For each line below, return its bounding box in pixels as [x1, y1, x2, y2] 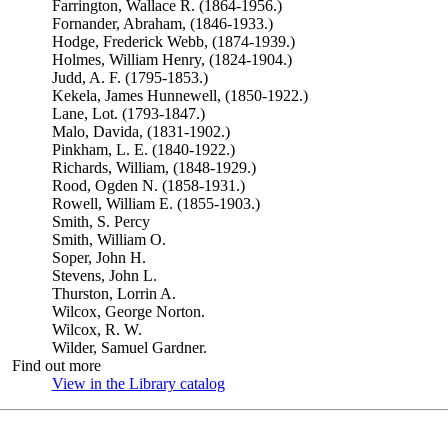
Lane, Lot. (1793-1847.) [51, 105, 205, 122]
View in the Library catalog [51, 375, 225, 392]
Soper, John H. [51, 249, 146, 266]
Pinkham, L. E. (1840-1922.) [51, 141, 235, 158]
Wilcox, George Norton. [51, 303, 205, 320]
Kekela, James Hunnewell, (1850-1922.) [51, 87, 308, 104]
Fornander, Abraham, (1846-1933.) [51, 15, 273, 32]
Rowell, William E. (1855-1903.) [51, 195, 260, 212]
